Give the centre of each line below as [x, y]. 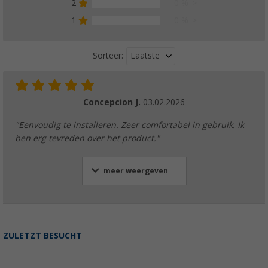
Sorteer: [108, 56]
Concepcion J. [113, 102]
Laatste [145, 55]
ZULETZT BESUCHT [42, 235]
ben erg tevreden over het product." [87, 138]
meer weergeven [135, 171]
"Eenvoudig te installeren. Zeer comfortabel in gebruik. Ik [130, 125]
